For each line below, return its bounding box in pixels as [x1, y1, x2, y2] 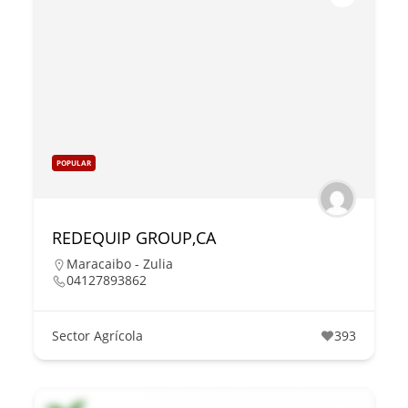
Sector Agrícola [52, 327, 144, 345]
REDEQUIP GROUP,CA [52, 227, 217, 250]
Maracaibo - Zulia [66, 255, 174, 273]
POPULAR [56, 158, 92, 168]
